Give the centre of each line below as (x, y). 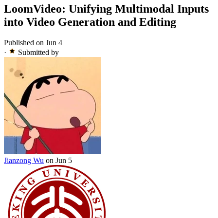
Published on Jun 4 (33, 42)
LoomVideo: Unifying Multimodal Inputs (106, 9)
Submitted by (38, 52)
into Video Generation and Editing (90, 22)
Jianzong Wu (24, 160)
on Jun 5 (59, 160)
